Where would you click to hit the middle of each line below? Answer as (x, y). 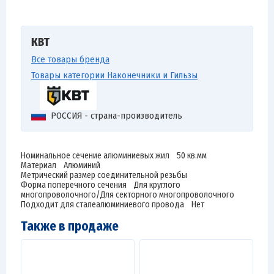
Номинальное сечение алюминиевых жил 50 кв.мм (114, 156)
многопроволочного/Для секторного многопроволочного (128, 195)
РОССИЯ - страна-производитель (117, 116)
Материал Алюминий (61, 165)
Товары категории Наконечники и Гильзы (114, 75)
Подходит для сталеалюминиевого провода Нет (113, 205)
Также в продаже (70, 226)
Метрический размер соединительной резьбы (108, 175)
